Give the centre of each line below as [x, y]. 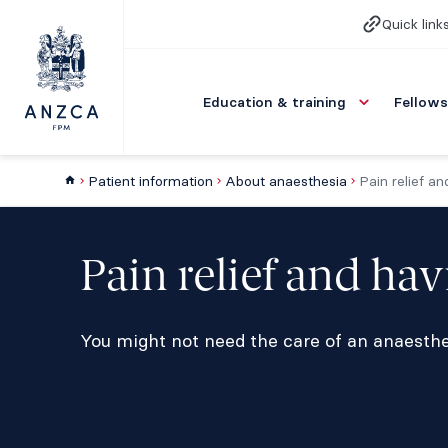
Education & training [274, 102]
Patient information [150, 181]
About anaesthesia [286, 181]
